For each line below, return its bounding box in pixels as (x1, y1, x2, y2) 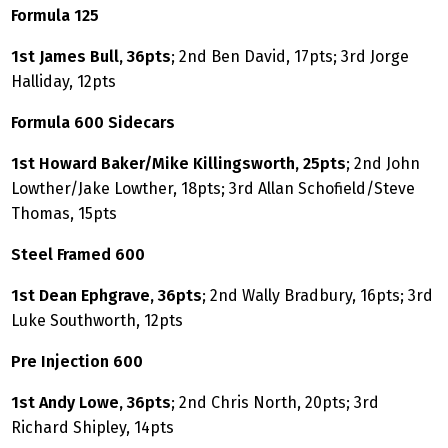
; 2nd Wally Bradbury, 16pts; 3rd (202, 285, 433, 305)
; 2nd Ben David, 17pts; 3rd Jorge (171, 46, 409, 66)
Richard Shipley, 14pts (11, 417, 174, 437)
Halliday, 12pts (11, 71, 116, 91)
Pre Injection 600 (11, 351, 143, 371)
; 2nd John (346, 153, 420, 173)
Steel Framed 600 (11, 244, 145, 264)
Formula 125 (11, 5, 99, 25)
